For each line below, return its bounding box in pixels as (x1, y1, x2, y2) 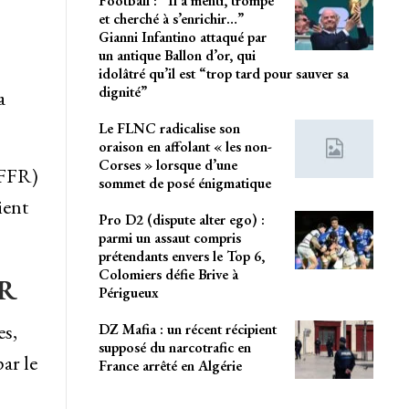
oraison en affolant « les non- (98, 137, 272, 157)
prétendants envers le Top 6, (98, 246, 265, 267)
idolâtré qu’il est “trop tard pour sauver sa (98, 64, 349, 84)
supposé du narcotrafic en (98, 338, 251, 358)
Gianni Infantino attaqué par (98, 27, 267, 47)
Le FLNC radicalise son (98, 119, 240, 139)
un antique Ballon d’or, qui (98, 46, 256, 66)
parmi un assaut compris (98, 228, 241, 248)
